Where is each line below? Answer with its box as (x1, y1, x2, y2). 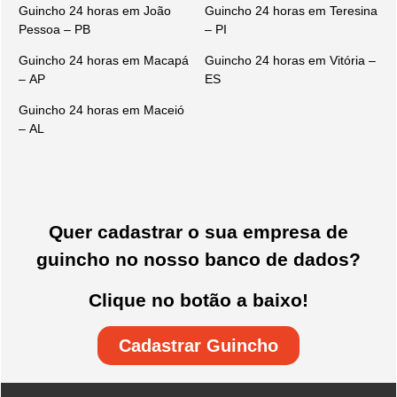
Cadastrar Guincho (119, 336, 278, 356)
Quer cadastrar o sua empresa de (49, 222, 348, 243)
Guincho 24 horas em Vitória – (205, 53, 376, 68)
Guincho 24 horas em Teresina (205, 3, 378, 18)
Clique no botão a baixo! (89, 289, 308, 310)
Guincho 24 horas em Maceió (19, 103, 184, 118)
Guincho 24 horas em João (19, 3, 171, 18)
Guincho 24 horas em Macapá (19, 53, 189, 68)
